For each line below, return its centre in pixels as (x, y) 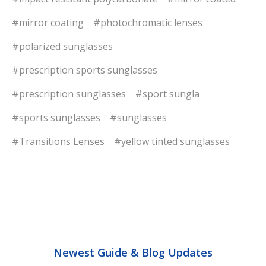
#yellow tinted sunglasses (172, 142)
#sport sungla (167, 94)
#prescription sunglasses (69, 94)
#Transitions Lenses (58, 142)
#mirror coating (48, 23)
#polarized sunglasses (62, 47)
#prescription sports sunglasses (85, 70)
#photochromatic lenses (148, 23)
